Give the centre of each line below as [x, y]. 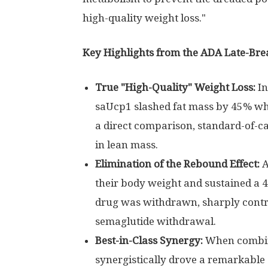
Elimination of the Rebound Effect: [177, 164]
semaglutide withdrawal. [156, 221]
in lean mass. [127, 145]
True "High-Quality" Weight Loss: [175, 87]
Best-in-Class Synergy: [149, 240]
